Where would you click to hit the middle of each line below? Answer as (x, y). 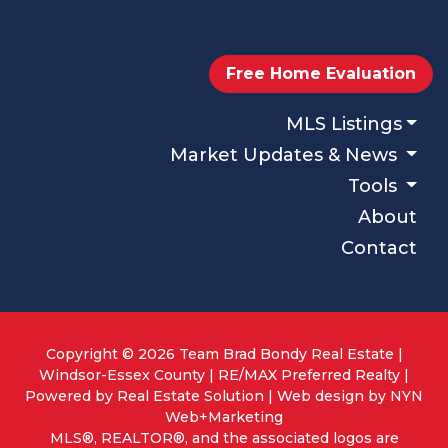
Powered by (71, 395)
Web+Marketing (224, 416)
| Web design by (327, 395)
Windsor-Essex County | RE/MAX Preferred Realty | (224, 374)
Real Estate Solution (190, 395)
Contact (379, 247)
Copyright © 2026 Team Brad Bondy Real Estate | (224, 353)
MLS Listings (343, 123)
